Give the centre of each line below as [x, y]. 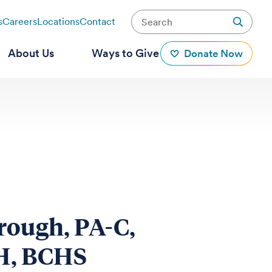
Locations [58, 22]
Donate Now [213, 53]
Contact [97, 22]
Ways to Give [125, 53]
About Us [31, 53]
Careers [19, 22]
